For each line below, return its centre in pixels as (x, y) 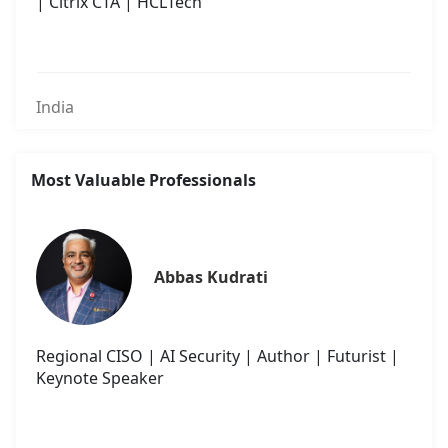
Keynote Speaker (100, 378)
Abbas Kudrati (211, 277)
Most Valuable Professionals (143, 180)
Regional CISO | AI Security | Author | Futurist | (217, 356)
